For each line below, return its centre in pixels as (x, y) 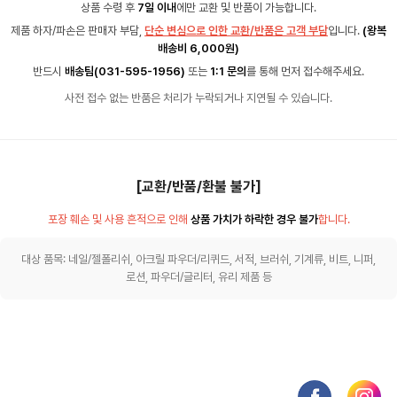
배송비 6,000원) (198, 48)
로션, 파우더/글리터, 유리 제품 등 (198, 276)
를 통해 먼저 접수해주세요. (305, 71)
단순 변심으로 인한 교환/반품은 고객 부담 (236, 30)
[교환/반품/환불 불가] (198, 186)
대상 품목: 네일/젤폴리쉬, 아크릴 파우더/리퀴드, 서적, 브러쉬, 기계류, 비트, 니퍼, (198, 259)
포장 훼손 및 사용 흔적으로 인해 (119, 219)
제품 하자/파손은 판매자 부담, (78, 30)
